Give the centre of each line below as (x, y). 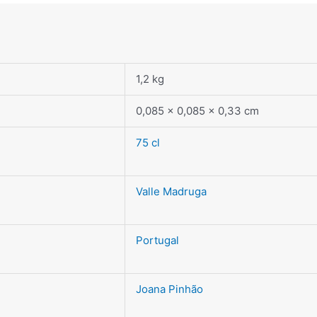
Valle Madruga (171, 192)
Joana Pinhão (169, 289)
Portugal (157, 241)
